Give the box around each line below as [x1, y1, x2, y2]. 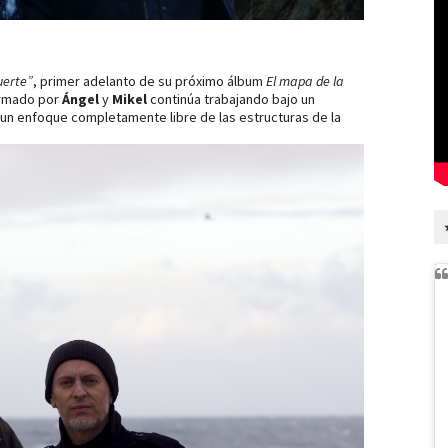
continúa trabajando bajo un [147, 90, 315, 109]
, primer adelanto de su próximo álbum [33, 72, 266, 91]
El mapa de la [266, 72, 344, 91]
